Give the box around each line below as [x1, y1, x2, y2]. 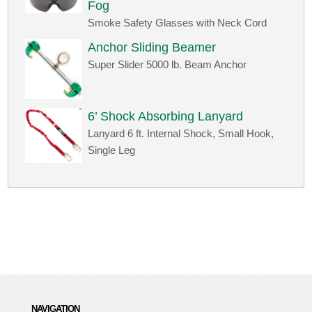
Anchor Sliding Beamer [88, 40, 217, 55]
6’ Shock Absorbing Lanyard [88, 109, 244, 124]
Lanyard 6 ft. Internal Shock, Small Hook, [88, 127, 274, 140]
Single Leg [88, 144, 136, 157]
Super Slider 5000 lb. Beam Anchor [88, 58, 247, 71]
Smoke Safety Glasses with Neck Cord [88, 17, 267, 29]
